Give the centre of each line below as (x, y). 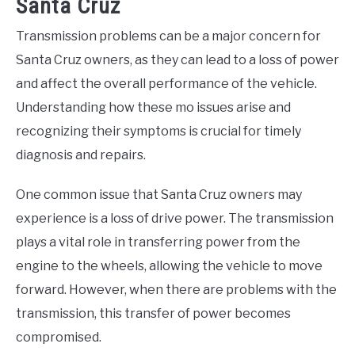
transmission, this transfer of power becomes (153, 313)
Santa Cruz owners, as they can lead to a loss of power (177, 59)
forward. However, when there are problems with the (176, 289)
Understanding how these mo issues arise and (153, 107)
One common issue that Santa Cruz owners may (159, 194)
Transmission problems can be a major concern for (168, 36)
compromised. (59, 337)
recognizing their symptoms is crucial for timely (158, 131)
